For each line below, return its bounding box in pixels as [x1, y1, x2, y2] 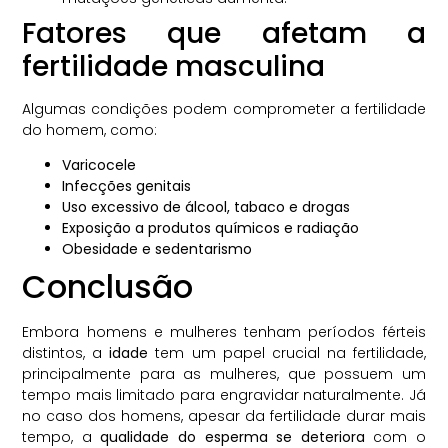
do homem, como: [22, 119, 158, 140]
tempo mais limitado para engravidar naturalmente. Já [22, 384, 426, 405]
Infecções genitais [62, 175, 192, 196]
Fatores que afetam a [22, 13, 426, 53]
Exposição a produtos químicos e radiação [62, 217, 360, 238]
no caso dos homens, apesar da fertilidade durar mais [22, 405, 426, 426]
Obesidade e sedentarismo [62, 238, 253, 259]
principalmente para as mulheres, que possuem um [22, 363, 426, 384]
